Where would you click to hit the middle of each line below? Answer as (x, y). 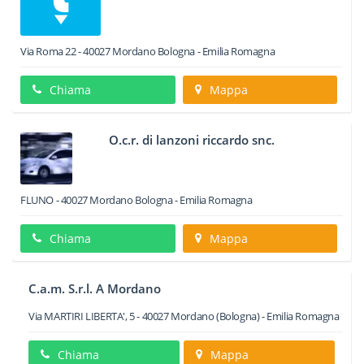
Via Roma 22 (48, 52)
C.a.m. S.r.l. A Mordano (95, 288)
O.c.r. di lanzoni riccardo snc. (192, 140)
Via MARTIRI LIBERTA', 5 (82, 316)
